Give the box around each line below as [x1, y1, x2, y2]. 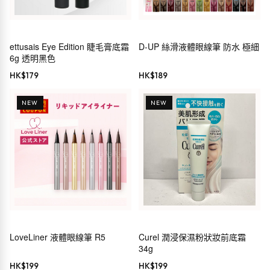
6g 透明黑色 [10, 52, 55, 64]
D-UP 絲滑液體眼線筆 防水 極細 [139, 40, 259, 53]
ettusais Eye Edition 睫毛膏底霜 [10, 40, 129, 53]
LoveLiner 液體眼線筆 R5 [10, 231, 105, 243]
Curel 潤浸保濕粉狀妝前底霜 [139, 231, 246, 243]
